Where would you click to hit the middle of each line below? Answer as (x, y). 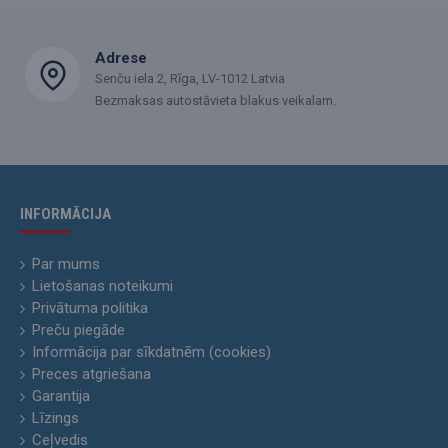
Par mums (66, 264)
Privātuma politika (90, 308)
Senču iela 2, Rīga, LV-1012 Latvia (190, 78)
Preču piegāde (78, 330)
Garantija (61, 396)
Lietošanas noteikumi (102, 286)
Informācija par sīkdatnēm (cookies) (151, 352)
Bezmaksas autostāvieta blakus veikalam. (215, 100)
